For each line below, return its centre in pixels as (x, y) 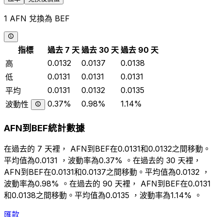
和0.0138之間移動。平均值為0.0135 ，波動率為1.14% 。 (103, 195)
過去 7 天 (63, 50)
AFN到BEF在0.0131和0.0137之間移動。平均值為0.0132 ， (107, 172)
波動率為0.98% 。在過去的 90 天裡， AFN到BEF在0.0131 (107, 184)
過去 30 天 (100, 50)
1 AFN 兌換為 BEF (37, 18)
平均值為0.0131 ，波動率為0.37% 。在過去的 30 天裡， (102, 161)
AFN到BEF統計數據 (44, 128)
